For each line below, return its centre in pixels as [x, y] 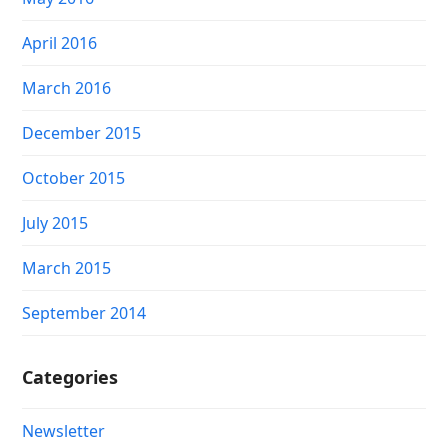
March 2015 [67, 268]
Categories [70, 377]
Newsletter [64, 431]
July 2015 [55, 223]
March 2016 [67, 88]
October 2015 [74, 178]
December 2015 [82, 133]
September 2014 [84, 313]
